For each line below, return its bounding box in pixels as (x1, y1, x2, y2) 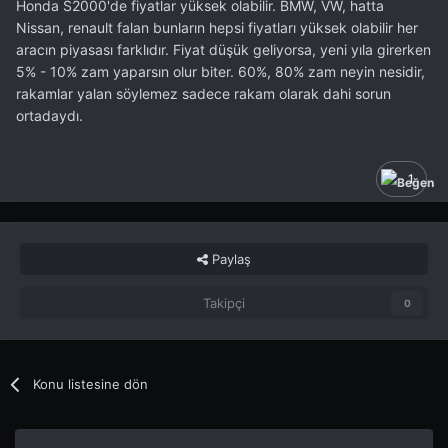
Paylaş (208, 250, 251, 267)
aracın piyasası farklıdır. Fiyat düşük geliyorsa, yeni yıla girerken (16, 40, 431, 58)
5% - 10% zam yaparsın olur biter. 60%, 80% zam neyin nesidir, (16, 62, 425, 80)
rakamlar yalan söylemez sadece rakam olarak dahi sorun (16, 84, 391, 102)
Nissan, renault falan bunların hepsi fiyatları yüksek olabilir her (16, 18, 418, 36)
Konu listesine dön (33, 375, 149, 392)
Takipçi (203, 294, 245, 311)
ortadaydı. (16, 106, 83, 124)
